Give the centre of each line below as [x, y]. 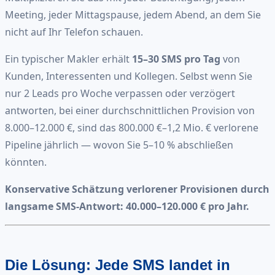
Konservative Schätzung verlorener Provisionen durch [137, 189]
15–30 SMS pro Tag [176, 59]
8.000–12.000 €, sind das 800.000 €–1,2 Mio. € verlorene [132, 127]
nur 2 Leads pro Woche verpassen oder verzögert [120, 93]
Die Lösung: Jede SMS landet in [118, 265]
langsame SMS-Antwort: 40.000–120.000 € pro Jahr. [127, 206]
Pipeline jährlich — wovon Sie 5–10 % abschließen [119, 145]
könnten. [26, 162]
